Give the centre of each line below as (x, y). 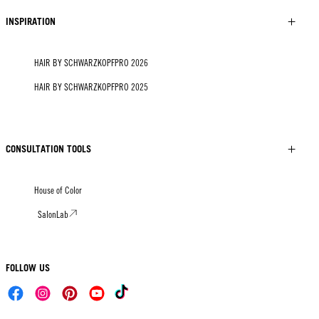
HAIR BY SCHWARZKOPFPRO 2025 (91, 87)
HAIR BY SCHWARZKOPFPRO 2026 (91, 63)
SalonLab (53, 215)
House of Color (58, 190)
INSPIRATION (31, 21)
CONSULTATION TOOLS (48, 149)
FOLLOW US (28, 267)
